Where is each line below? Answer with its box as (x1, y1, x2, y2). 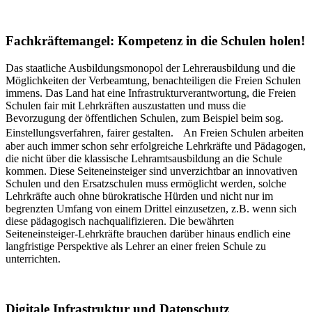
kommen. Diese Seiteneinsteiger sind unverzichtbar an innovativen (6, 164, 297, 177)
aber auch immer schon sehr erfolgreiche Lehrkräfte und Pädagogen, (6, 139, 306, 152)
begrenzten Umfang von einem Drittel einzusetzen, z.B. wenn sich (6, 202, 297, 214)
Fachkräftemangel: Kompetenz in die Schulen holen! (6, 33, 305, 48)
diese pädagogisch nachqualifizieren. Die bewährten (6, 214, 234, 227)
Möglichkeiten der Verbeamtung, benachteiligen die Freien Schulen (6, 74, 301, 86)
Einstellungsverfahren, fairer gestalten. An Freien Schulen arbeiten (6, 126, 304, 139)
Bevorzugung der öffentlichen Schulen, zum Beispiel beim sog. (6, 111, 283, 124)
